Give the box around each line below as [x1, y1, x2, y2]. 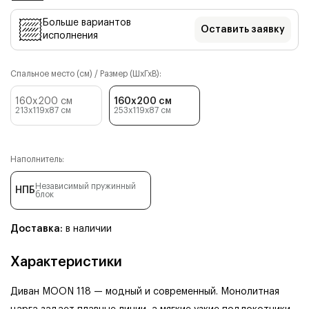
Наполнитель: [10, 155, 64, 163]
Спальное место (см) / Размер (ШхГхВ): [10, 70, 161, 78]
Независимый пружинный [35, 182, 136, 190]
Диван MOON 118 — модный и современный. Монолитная [10, 287, 279, 297]
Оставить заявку [201, 25, 285, 34]
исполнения [43, 31, 98, 41]
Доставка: [10, 224, 63, 234]
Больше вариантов [43, 18, 131, 28]
